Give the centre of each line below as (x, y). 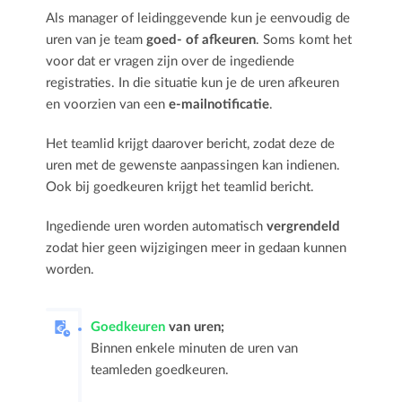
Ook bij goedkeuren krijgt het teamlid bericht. (180, 188)
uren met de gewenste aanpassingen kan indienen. (193, 166)
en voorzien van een (108, 105)
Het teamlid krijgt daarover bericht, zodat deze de (191, 144)
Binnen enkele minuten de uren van (195, 349)
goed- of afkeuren (201, 40)
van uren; (195, 328)
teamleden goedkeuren (158, 371)
